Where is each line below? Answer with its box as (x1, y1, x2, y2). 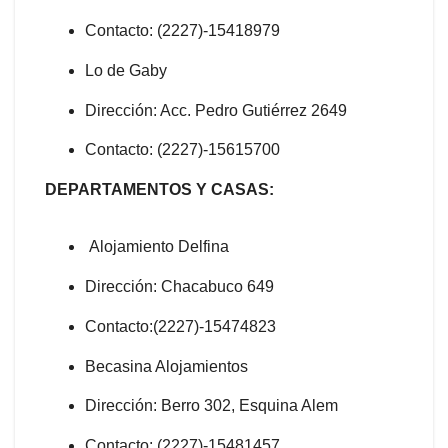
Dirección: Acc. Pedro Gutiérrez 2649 (85, 101, 347, 119)
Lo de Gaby (85, 61, 167, 79)
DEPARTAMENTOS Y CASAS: (45, 181, 274, 199)
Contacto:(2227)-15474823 (85, 317, 276, 335)
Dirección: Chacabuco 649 (85, 278, 274, 296)
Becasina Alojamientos (85, 357, 248, 375)
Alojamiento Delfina (85, 238, 229, 256)
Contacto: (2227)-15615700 (85, 141, 280, 159)
